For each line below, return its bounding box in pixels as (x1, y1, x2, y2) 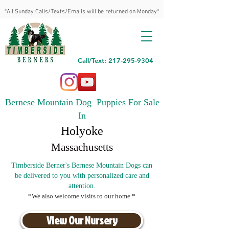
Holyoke (61, 124, 103, 138)
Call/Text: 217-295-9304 (78, 56, 153, 64)
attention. (68, 182, 96, 190)
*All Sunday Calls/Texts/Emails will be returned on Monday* (5, 8, 159, 15)
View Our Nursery (46, 213, 118, 228)
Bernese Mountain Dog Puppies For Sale (5, 97, 159, 107)
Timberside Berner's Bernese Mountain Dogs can (11, 162, 152, 169)
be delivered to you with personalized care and (14, 172, 149, 179)
